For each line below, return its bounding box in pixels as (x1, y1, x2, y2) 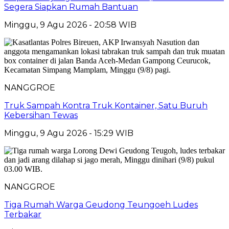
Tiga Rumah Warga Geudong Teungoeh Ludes (4, 199, 198, 210)
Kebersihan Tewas (4, 110, 78, 120)
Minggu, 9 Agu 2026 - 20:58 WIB (4, 19, 136, 30)
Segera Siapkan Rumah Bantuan (4, 2, 138, 12)
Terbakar (4, 209, 41, 219)
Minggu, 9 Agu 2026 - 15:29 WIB (4, 128, 133, 138)
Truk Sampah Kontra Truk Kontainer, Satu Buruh (4, 100, 208, 110)
